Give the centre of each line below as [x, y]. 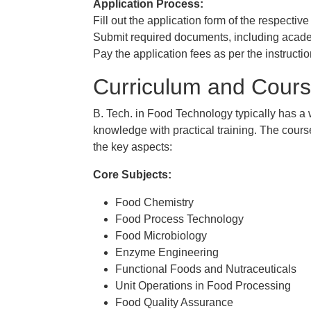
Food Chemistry [154, 202]
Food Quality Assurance [174, 302]
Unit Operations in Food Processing [203, 286]
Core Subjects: [132, 175]
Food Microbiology [161, 236]
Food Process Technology [179, 219]
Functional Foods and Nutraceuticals [206, 269]
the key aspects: [133, 147]
